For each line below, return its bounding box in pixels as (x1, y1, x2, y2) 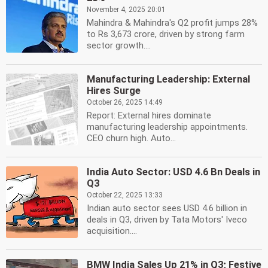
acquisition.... (87, 226, 137, 236)
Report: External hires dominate (87, 110, 211, 121)
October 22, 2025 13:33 (87, 191, 163, 199)
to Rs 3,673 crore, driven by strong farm (87, 29, 245, 39)
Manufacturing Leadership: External (87, 74, 250, 85)
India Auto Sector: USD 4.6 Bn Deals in (87, 166, 260, 178)
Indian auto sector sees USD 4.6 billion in (87, 203, 247, 214)
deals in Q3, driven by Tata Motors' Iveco (87, 214, 247, 225)
